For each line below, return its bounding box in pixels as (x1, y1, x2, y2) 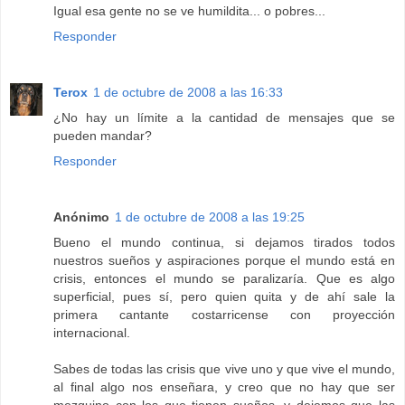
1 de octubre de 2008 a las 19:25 (115, 210, 305, 225)
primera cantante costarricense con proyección (53, 307, 395, 323)
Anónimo (53, 210, 109, 225)
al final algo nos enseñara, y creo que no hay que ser (53, 380, 395, 395)
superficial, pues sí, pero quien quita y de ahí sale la (53, 289, 395, 305)
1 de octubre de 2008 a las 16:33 (93, 85, 283, 100)
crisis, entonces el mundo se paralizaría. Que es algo (53, 271, 395, 287)
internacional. (53, 325, 130, 341)
